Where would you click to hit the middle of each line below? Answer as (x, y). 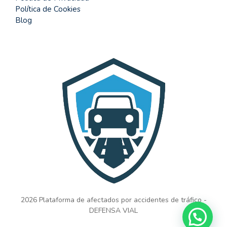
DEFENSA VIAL (113, 210)
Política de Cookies (48, 9)
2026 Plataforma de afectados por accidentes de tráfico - (113, 200)
